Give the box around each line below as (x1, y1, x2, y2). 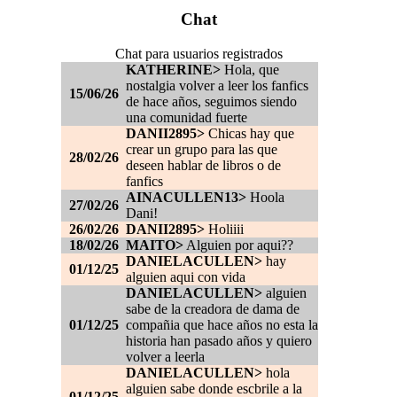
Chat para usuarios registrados (114, 46, 283, 62)
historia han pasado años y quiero (126, 333, 312, 349)
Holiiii (205, 222, 244, 237)
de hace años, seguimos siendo (126, 94, 297, 110)
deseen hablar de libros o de (126, 158, 281, 174)
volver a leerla (126, 349, 205, 365)
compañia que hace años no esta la (126, 317, 318, 333)
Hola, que (221, 62, 279, 78)
